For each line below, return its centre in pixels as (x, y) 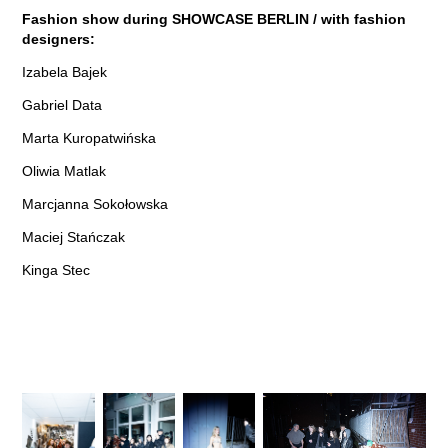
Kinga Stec (56, 269)
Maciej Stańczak (74, 236)
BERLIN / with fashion (330, 18)
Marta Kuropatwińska (89, 137)
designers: (61, 38)
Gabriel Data (62, 104)
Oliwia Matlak (64, 170)
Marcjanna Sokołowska (95, 203)
